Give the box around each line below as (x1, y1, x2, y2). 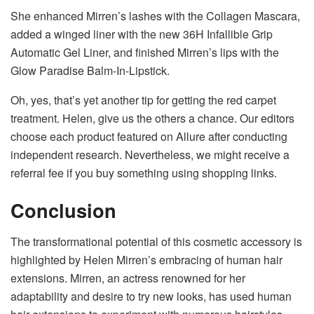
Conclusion (11, 196, 116, 224)
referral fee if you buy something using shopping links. (11, 164, 277, 181)
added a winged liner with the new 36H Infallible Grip (11, 25, 273, 42)
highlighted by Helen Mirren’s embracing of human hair (11, 251, 282, 268)
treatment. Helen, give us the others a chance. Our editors (11, 109, 294, 126)
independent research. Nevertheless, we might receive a (11, 146, 289, 163)
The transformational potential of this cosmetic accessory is (11, 233, 302, 250)
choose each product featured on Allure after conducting (11, 128, 287, 144)
